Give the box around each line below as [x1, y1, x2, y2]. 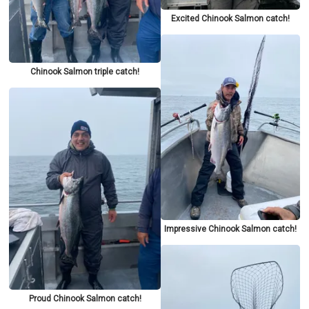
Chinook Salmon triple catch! [30, 67, 140, 77]
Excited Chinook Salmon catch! [170, 14, 290, 24]
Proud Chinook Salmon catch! [28, 293, 141, 303]
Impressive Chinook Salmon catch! [163, 224, 297, 235]
